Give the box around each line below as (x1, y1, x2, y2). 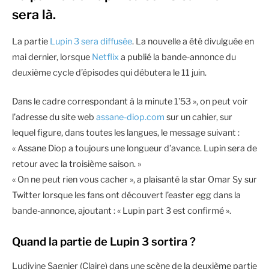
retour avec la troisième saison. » (12, 159, 141, 170)
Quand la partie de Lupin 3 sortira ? (12, 235, 196, 249)
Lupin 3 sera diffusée (50, 35, 132, 47)
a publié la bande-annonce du (119, 51, 236, 62)
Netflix (92, 51, 119, 62)
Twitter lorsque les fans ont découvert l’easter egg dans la (12, 190, 241, 201)
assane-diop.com (96, 112, 165, 123)
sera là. (12, 6, 56, 22)
